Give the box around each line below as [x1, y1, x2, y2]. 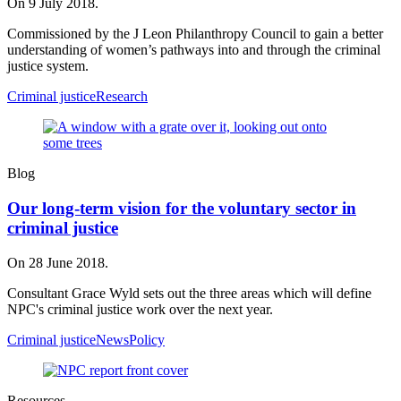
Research [96, 89, 148, 105]
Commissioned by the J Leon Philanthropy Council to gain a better [7, 26, 383, 42]
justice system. [7, 58, 89, 74]
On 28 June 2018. [7, 254, 108, 270]
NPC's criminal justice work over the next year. [7, 301, 273, 317]
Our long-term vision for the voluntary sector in [7, 199, 356, 218]
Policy [129, 331, 165, 347]
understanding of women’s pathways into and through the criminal [7, 42, 380, 58]
